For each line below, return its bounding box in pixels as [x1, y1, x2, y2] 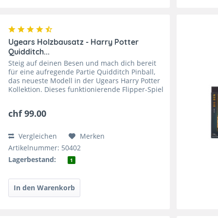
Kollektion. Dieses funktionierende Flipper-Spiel [8, 85, 164, 94]
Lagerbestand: [8, 155, 56, 164]
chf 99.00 [8, 108, 47, 120]
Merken [80, 131, 105, 141]
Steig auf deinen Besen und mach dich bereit [8, 58, 157, 68]
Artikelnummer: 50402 [8, 143, 81, 153]
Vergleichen [17, 131, 57, 141]
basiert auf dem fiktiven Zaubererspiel [8, 93, 134, 103]
